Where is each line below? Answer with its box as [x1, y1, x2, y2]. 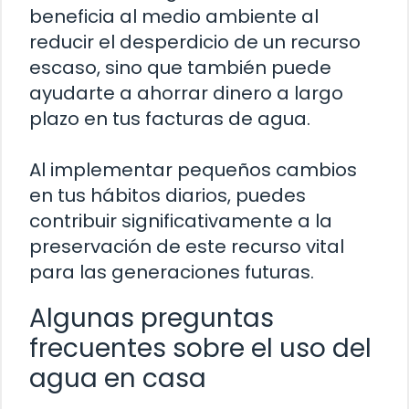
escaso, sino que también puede [29, 54, 331, 80]
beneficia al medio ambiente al [29, 3, 319, 29]
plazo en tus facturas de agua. [29, 105, 310, 131]
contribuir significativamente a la [29, 207, 332, 234]
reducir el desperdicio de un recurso [29, 28, 361, 55]
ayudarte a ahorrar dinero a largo [29, 79, 343, 106]
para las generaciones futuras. [29, 258, 314, 285]
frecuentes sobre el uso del [29, 330, 372, 366]
